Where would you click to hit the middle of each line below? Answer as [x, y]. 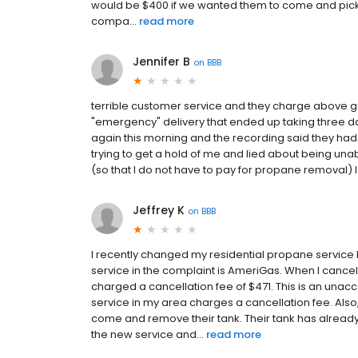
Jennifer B [161, 62]
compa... [114, 22]
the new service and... [147, 335]
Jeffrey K [159, 211]
